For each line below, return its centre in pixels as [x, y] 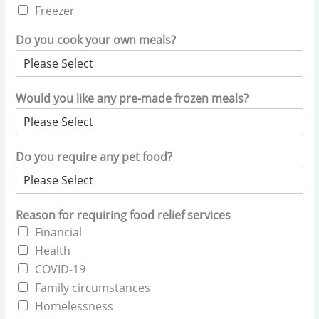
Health [53, 250]
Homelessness [74, 306]
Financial [59, 232]
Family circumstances [93, 287]
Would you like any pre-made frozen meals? [132, 98]
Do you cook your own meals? [96, 40]
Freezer [55, 10]
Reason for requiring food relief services [124, 215]
